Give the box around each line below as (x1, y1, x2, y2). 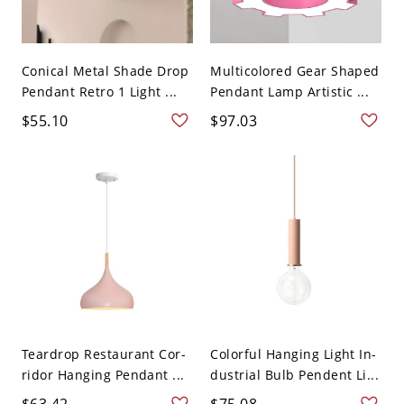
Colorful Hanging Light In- (210, 345, 377, 363)
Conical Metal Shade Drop (21, 62, 189, 80)
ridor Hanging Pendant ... (21, 366, 185, 384)
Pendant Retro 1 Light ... (21, 83, 178, 101)
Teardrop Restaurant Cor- (21, 345, 187, 363)
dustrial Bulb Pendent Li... (210, 366, 380, 384)
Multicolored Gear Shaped (210, 62, 380, 80)
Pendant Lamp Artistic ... (210, 83, 370, 101)
